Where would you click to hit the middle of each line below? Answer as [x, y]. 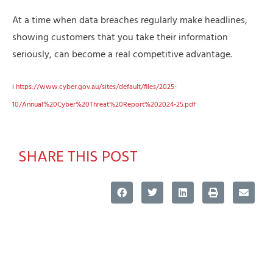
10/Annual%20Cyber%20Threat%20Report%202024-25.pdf [104, 105]
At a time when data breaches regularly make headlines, [130, 21]
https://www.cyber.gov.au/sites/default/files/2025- [96, 87]
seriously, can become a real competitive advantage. [122, 55]
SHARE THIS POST [78, 158]
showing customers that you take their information [120, 38]
